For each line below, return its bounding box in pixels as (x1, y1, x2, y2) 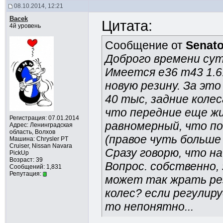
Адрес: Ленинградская (9, 121, 73, 128)
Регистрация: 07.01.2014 (9, 114, 79, 121)
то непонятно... (105, 200, 194, 213)
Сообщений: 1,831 (9, 163, 62, 170)
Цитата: (101, 18, 152, 34)
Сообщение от (105, 39, 186, 52)
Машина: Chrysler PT (9, 135, 68, 142)
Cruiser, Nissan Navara (9, 142, 72, 149)
